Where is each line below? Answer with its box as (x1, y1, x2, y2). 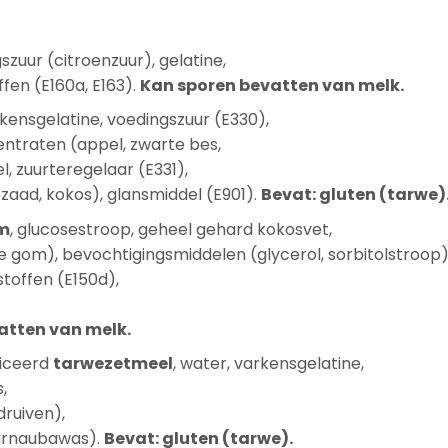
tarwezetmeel (52, 352, 173, 376)
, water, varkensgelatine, (172, 352, 364, 376)
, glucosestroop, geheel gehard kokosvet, (9, 217, 332, 241)
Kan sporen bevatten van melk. (139, 73, 404, 97)
